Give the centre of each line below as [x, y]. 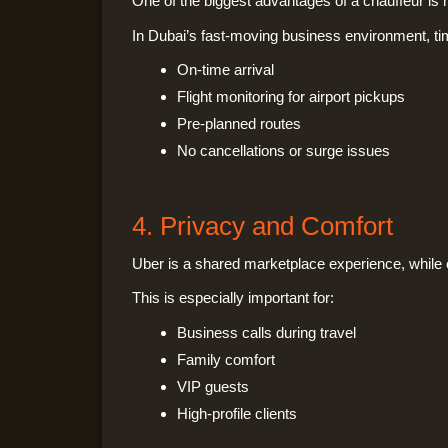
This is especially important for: [233, 298]
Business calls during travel [266, 332]
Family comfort [226, 359]
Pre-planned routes [239, 124]
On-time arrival [225, 70]
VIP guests [213, 386]
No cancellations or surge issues [283, 151]
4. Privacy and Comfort [262, 225]
